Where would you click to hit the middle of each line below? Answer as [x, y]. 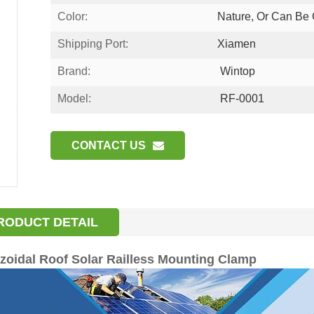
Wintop [237, 71]
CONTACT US [108, 145]
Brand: [74, 71]
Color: [72, 16]
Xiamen [237, 43]
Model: [74, 98]
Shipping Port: [93, 43]
